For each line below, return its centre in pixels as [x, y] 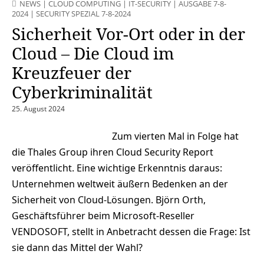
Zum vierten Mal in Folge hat [175, 136]
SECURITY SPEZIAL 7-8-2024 [83, 13]
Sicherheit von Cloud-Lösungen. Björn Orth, [109, 199]
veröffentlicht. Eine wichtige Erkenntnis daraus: [117, 168]
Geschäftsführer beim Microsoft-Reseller [103, 215]
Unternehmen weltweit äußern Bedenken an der [120, 184]
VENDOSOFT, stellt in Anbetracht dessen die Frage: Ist [131, 231]
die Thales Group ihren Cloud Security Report [113, 152]
